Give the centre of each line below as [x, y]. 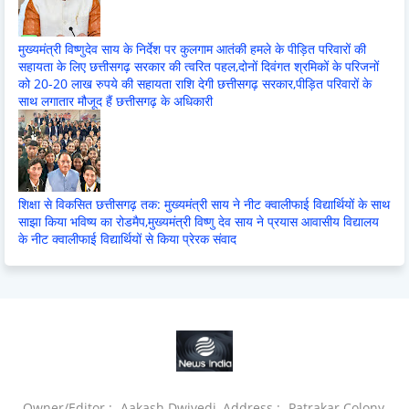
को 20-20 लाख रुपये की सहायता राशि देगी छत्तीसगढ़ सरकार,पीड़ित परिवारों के [195, 83]
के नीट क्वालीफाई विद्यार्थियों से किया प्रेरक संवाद [127, 238]
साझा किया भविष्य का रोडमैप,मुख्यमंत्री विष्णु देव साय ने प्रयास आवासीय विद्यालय [199, 221]
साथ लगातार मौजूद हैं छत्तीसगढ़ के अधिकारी [115, 100]
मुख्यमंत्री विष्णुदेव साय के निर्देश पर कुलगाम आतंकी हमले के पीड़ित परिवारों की [192, 48]
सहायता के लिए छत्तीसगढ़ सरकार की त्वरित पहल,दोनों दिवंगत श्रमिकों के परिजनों [199, 66]
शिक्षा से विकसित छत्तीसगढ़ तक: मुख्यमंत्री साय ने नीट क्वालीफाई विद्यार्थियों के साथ [204, 204]
